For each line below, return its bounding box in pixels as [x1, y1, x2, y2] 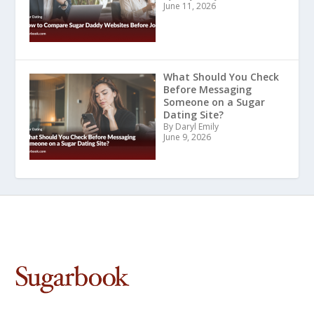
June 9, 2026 [163, 131, 211, 144]
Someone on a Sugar [163, 95, 265, 109]
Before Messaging [163, 83, 252, 97]
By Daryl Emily [163, 121, 219, 133]
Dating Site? [163, 108, 224, 122]
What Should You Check [163, 70, 279, 84]
